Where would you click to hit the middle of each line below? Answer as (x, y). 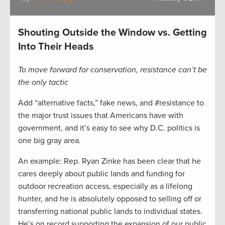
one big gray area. (49, 141)
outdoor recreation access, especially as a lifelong (105, 187)
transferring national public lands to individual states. (110, 212)
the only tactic (43, 83)
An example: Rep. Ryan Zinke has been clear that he (109, 161)
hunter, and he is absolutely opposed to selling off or (110, 199)
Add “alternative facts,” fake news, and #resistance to (111, 103)
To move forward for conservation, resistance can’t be (113, 70)
